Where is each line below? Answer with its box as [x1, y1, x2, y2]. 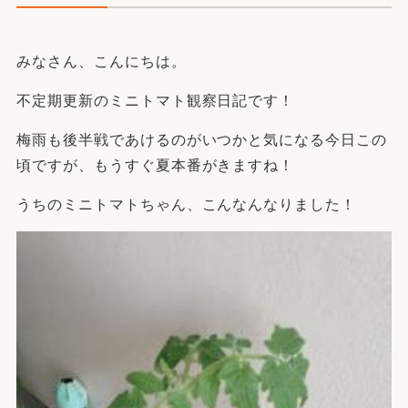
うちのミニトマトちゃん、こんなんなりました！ [16, 197, 357, 213]
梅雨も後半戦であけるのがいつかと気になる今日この [16, 132, 388, 148]
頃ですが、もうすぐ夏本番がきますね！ [16, 158, 295, 174]
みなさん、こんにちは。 [16, 54, 187, 70]
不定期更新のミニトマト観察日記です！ [16, 93, 295, 109]
